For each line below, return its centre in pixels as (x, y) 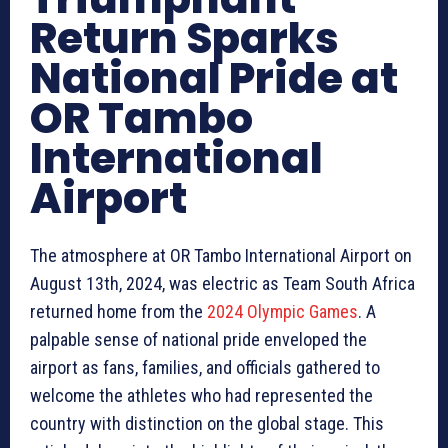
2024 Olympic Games (282, 312)
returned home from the (118, 312)
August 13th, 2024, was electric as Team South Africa (222, 284)
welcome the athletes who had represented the (201, 396)
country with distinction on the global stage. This (207, 424)
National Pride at (214, 79)
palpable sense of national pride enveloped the (198, 340)
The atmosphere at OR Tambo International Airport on (221, 256)
